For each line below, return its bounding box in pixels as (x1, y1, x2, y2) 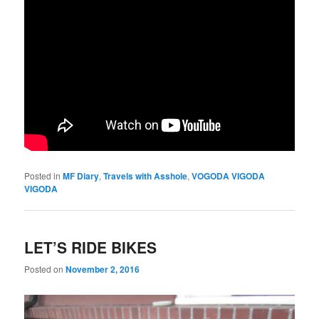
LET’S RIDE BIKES (24, 236, 157, 258)
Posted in (24, 169, 61, 182)
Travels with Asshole (103, 169, 188, 182)
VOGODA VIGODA (192, 169, 266, 182)
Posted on (24, 263, 66, 276)
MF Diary (63, 169, 100, 182)
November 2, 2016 (66, 263, 140, 276)
